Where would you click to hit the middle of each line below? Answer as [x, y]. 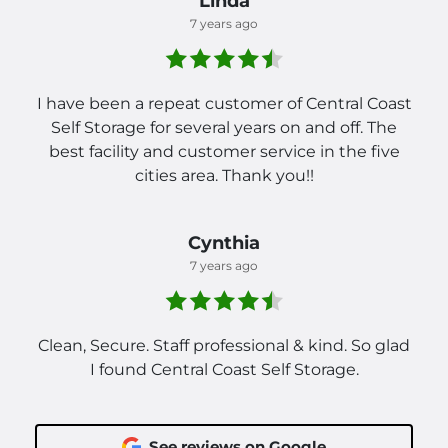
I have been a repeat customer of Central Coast [224, 104]
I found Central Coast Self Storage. [224, 370]
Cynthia [224, 243]
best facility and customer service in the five [224, 152]
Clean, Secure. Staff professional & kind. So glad [224, 346]
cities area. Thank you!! [224, 176]
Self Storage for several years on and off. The [224, 128]
